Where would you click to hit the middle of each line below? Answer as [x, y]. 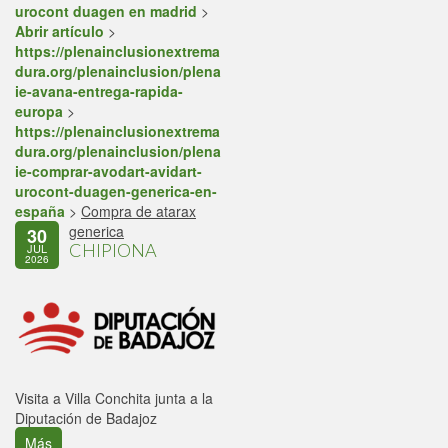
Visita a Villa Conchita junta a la [114, 397]
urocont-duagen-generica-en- [116, 191]
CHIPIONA [113, 250]
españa [40, 211]
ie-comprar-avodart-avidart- [108, 171]
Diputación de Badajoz [86, 417]
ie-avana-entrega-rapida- [99, 91]
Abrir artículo [59, 31]
